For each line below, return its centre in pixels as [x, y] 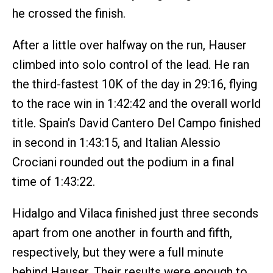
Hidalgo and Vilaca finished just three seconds [135, 214]
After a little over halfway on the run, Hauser [129, 45]
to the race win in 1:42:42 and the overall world [136, 104]
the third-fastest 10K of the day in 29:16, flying [135, 84]
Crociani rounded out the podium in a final [123, 162]
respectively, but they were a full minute [118, 253]
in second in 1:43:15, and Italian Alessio [116, 143]
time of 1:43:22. [54, 182]
